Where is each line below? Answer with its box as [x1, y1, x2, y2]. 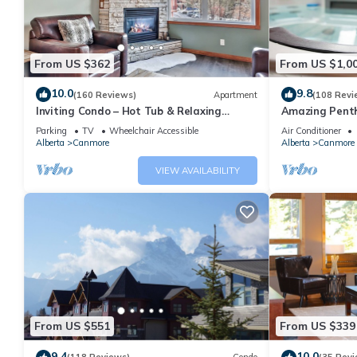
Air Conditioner [280, 125, 341, 137]
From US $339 [279, 319, 355, 334]
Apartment [213, 88, 257, 100]
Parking [36, 125, 67, 137]
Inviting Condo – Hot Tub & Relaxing [36, 104, 222, 118]
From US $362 [34, 56, 110, 71]
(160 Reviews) [73, 88, 136, 100]
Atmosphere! [36, 119, 102, 132]
